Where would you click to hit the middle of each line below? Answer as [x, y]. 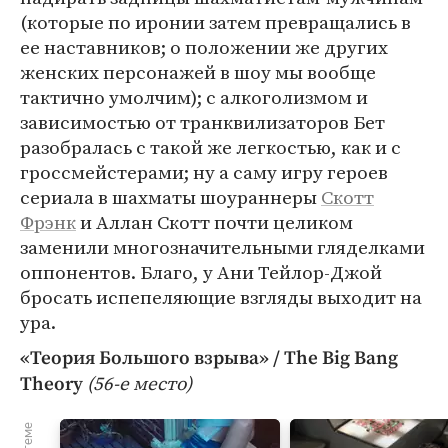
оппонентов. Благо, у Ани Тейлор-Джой [201, 272]
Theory [51, 384]
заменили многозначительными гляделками [222, 247]
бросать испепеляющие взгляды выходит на [221, 297]
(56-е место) [139, 383]
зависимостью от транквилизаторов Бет [202, 122]
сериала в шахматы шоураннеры [170, 197]
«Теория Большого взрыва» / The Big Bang [209, 358]
